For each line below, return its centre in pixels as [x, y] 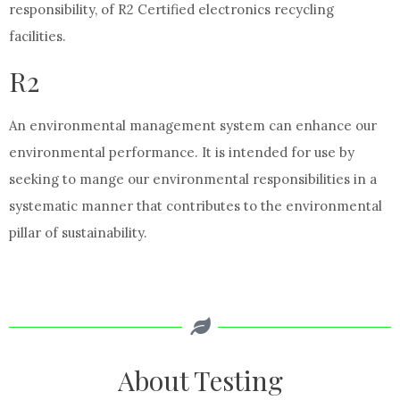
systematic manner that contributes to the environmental [196, 206]
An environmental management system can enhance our [193, 125]
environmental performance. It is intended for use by [182, 152]
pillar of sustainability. [78, 233]
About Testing [200, 380]
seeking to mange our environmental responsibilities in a [193, 179]
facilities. [37, 36]
